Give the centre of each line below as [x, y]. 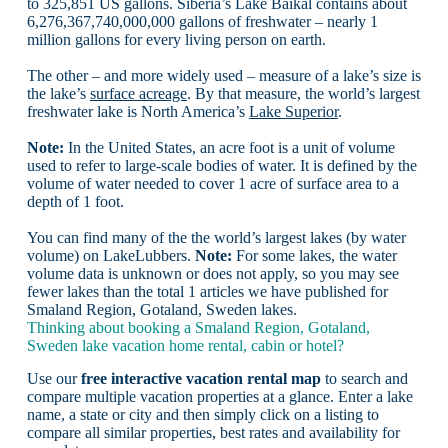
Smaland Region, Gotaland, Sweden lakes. [161, 309]
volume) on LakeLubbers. [110, 255]
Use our [53, 378]
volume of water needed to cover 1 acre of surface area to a [212, 183]
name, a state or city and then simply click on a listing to [202, 414]
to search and [364, 378]
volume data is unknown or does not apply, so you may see [212, 273]
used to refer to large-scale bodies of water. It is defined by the [221, 165]
